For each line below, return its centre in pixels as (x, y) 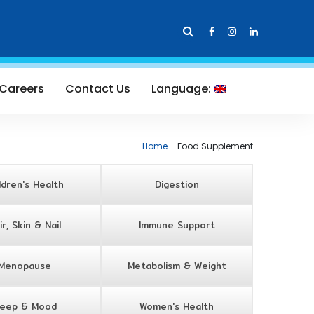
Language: (183, 88)
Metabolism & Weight (177, 266)
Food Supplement (215, 146)
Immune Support (177, 225)
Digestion (177, 184)
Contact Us (98, 88)
